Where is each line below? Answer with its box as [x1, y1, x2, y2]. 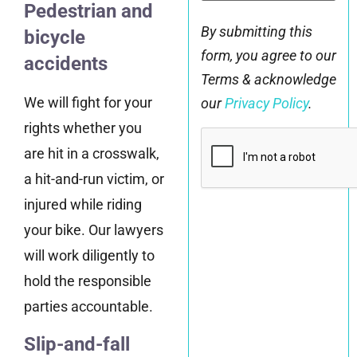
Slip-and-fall [24, 332, 130, 355]
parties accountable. [24, 298, 153, 316]
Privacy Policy [224, 95, 308, 112]
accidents [24, 53, 108, 76]
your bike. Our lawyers [24, 222, 163, 239]
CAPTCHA [199, 125, 266, 143]
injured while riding [24, 196, 142, 214]
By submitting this [200, 23, 312, 41]
